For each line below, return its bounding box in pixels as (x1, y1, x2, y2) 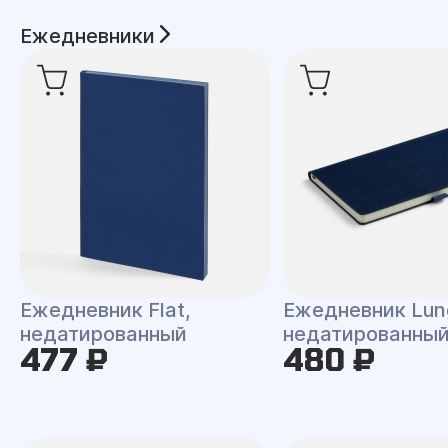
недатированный (20, 322, 187, 346)
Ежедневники (20, 24, 160, 48)
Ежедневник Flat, (20, 298, 191, 322)
